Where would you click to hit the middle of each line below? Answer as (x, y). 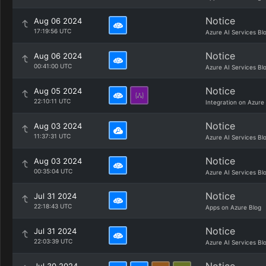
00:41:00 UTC (53, 66)
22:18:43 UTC (53, 206)
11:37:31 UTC (52, 136)
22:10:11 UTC (52, 101)
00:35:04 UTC (53, 171)
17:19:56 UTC (53, 31)
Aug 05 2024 (58, 91)
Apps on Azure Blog (233, 207)
